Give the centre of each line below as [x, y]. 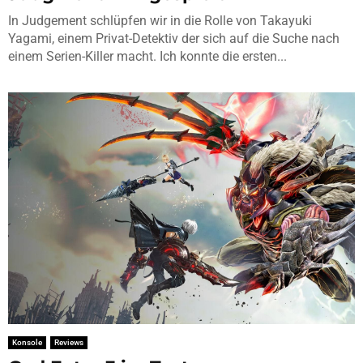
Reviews [69, 342]
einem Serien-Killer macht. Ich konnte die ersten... [147, 57]
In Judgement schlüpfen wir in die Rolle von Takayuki [160, 21]
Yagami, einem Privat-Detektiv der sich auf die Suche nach [174, 39]
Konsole [27, 342]
